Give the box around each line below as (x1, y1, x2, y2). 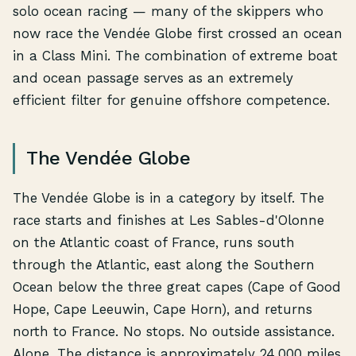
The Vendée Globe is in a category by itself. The (13, 189, 324, 206)
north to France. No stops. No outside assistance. (13, 323, 335, 339)
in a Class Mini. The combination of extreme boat (13, 47, 338, 64)
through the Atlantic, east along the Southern (13, 256, 315, 273)
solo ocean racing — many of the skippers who (13, 2, 323, 19)
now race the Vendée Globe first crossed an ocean (13, 25, 342, 41)
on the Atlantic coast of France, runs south (13, 234, 295, 250)
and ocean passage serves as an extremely (13, 69, 293, 86)
